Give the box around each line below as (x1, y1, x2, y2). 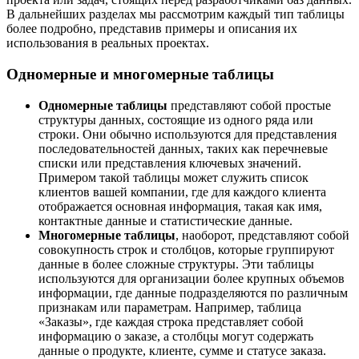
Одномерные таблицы (38, 98, 167, 112)
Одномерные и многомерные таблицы (6, 65, 274, 83)
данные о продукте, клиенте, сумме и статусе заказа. (38, 343, 326, 357)
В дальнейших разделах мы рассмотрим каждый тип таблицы (6, 7, 345, 22)
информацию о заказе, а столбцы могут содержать (38, 329, 313, 343)
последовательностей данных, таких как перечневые (38, 141, 328, 155)
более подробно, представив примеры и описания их (6, 22, 297, 36)
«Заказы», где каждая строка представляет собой (38, 314, 304, 329)
